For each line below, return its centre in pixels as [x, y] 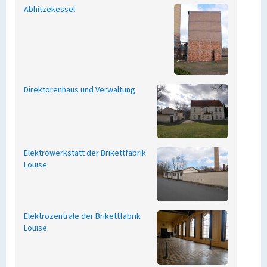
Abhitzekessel [49, 10]
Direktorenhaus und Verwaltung [80, 90]
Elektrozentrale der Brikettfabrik [82, 216]
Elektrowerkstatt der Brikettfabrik [85, 153]
